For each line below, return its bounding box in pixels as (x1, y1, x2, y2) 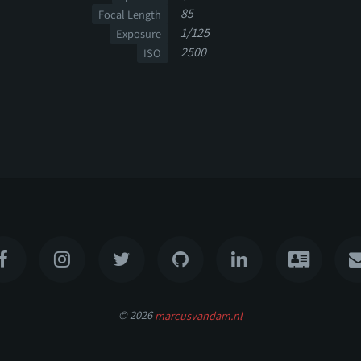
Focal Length (98, 6, 162, 23)
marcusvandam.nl (155, 307, 243, 323)
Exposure (116, 26, 162, 42)
